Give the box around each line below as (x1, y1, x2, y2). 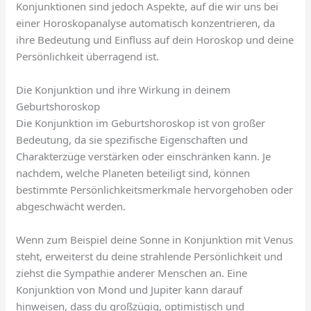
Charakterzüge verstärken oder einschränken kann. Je (16, 149, 271, 163)
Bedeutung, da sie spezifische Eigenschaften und (16, 132, 249, 146)
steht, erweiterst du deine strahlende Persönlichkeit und (16, 249, 283, 263)
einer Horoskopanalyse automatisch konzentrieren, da (16, 15, 276, 30)
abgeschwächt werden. (16, 199, 126, 213)
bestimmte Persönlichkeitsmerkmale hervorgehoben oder (16, 182, 294, 196)
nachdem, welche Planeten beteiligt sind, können (16, 165, 251, 180)
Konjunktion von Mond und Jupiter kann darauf (16, 282, 243, 296)
